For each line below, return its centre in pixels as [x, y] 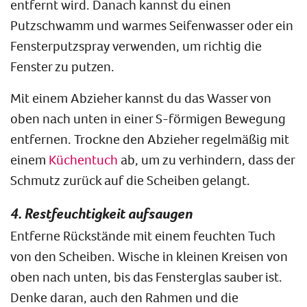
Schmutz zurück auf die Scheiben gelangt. [132, 180]
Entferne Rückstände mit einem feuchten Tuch [143, 235]
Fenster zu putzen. [65, 66]
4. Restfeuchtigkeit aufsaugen [101, 213]
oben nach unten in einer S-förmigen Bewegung [148, 118]
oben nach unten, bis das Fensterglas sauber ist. [146, 276]
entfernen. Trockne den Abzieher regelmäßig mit [150, 138]
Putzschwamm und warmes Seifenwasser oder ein [152, 25]
